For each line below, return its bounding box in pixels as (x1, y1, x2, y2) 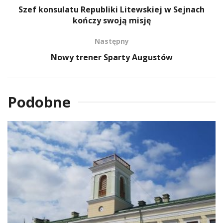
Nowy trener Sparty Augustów (50, 51, 173, 63)
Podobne (7, 92, 71, 111)
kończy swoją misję (72, 14, 151, 26)
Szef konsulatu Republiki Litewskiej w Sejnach (18, 3, 205, 15)
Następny (94, 36, 129, 46)
